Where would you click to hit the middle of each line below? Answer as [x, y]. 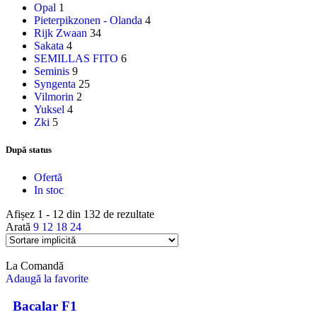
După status [29, 150]
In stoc [49, 190]
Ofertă [48, 178]
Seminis [52, 71]
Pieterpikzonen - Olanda [88, 20]
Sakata [49, 46]
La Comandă [35, 266]
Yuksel [49, 109]
